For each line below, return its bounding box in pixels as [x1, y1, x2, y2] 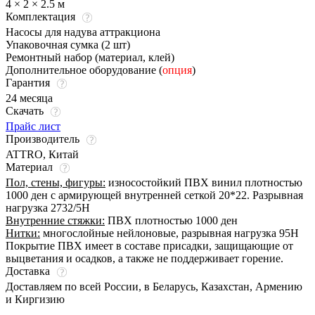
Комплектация [6, 10, 78, 22]
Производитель [6, 132, 82, 145]
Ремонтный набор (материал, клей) [6, 51, 174, 63]
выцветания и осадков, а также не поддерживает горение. [6, 252, 283, 264]
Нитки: [6, 226, 40, 239]
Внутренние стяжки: [6, 214, 105, 226]
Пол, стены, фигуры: [6, 176, 105, 188]
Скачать [6, 104, 46, 117]
